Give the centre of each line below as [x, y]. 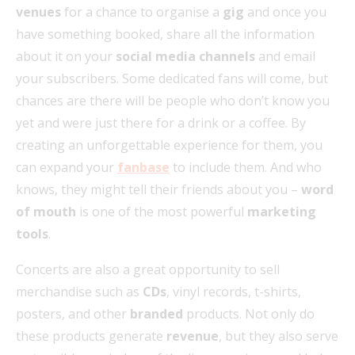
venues [38, 11]
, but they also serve [279, 336]
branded [157, 313]
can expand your [67, 167]
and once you [285, 11]
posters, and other [73, 313]
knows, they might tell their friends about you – [158, 189]
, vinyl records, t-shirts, [234, 291]
